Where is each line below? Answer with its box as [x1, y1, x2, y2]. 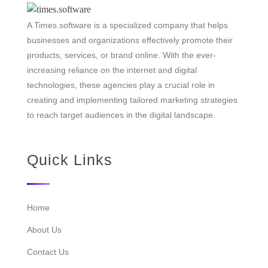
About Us [27, 225, 62, 235]
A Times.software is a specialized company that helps [27, 20, 228, 31]
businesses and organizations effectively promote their [27, 35, 233, 45]
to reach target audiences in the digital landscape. [27, 110, 215, 120]
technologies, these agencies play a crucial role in [27, 80, 215, 90]
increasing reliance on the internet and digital [27, 65, 197, 75]
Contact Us [27, 247, 69, 257]
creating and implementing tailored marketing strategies [27, 95, 237, 105]
